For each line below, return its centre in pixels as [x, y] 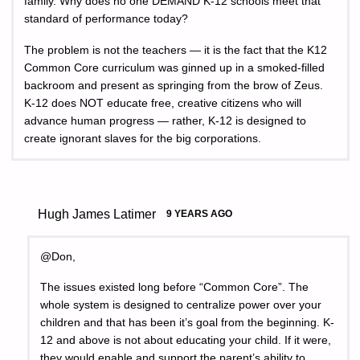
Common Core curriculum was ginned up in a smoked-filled [174, 67]
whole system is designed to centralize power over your [181, 305]
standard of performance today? [106, 19]
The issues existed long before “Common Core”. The [175, 288]
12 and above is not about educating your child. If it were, [186, 341]
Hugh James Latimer [96, 213]
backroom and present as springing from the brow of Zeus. [174, 85]
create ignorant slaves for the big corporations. [143, 138]
